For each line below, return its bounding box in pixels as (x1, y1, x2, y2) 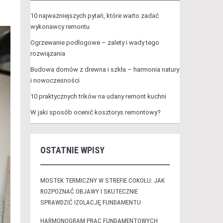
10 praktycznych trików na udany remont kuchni (30, 93, 166, 100)
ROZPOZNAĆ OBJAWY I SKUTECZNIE (40, 188, 138, 195)
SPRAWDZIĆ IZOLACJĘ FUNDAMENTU (40, 199, 141, 206)
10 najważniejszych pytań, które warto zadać (30, 12, 159, 19)
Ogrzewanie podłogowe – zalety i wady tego (30, 39, 159, 46)
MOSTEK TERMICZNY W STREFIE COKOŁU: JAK (40, 177, 165, 184)
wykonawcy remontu (30, 23, 90, 30)
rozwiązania (30, 50, 65, 57)
